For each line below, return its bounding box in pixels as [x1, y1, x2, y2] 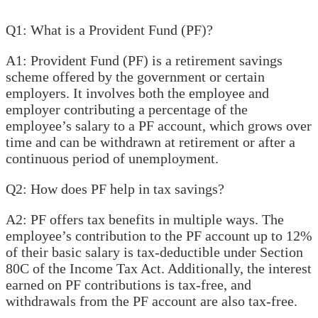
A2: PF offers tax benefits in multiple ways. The [6, 212, 284, 228]
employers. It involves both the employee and [6, 85, 269, 102]
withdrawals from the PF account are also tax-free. [6, 293, 297, 309]
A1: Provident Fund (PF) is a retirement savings [6, 53, 283, 69]
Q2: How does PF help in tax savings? [6, 181, 224, 197]
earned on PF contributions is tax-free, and [6, 277, 251, 293]
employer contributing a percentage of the [6, 102, 248, 118]
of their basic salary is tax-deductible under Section [6, 244, 303, 261]
